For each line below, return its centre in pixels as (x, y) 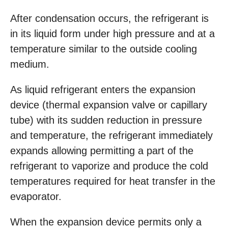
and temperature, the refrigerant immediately (111, 136)
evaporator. (36, 197)
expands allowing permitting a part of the (102, 151)
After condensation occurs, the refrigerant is (109, 19)
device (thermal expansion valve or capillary (109, 105)
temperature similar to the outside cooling (104, 49)
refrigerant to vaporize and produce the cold (109, 166)
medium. (30, 64)
